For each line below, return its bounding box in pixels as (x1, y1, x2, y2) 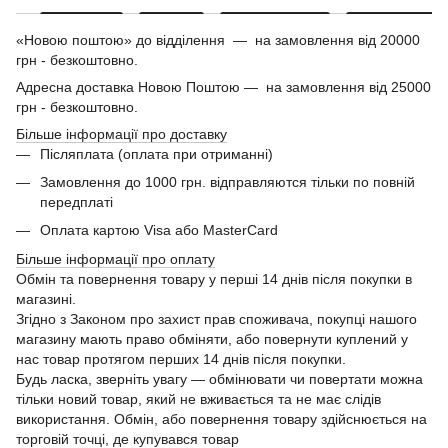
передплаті (40, 193, 113, 210)
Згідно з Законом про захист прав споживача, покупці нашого (16, 310, 417, 327)
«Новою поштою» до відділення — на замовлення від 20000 (16, 31, 420, 48)
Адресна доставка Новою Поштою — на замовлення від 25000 (16, 78, 431, 95)
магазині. (16, 290, 80, 307)
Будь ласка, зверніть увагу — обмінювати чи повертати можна (16, 370, 423, 387)
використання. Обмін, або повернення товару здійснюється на (16, 410, 427, 427)
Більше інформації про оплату (16, 250, 215, 267)
